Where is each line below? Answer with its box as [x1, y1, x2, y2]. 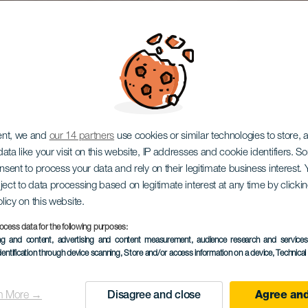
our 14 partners [49, 131, 115, 142]
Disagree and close [107, 290, 201, 302]
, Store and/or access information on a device [120, 249, 272, 258]
